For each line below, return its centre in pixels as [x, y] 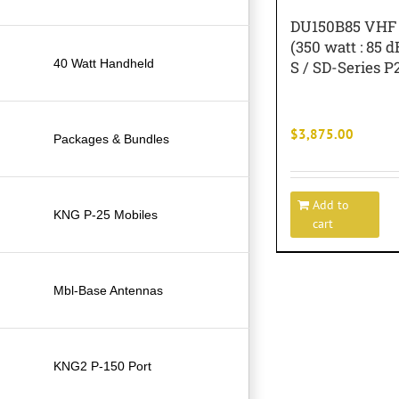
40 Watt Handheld [104, 63]
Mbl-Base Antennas [108, 290]
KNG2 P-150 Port [102, 366]
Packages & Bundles [111, 138]
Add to [331, 205]
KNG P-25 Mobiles [106, 214]
